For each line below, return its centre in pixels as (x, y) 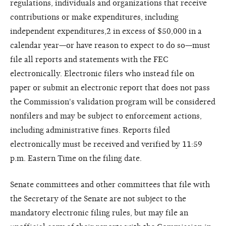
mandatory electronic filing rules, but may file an (99, 213)
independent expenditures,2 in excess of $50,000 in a (106, 31)
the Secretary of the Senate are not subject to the (98, 199)
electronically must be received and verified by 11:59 (106, 144)
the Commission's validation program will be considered (113, 102)
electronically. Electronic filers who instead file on (102, 73)
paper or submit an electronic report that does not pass (110, 88)
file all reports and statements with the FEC (89, 59)
